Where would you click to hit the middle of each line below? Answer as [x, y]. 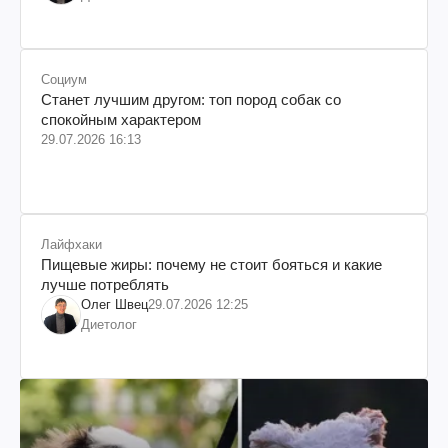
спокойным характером [121, 119]
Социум [64, 79]
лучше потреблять [105, 284]
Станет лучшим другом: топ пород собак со [191, 99]
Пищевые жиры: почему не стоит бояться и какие [211, 264]
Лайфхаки [71, 244]
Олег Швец [114, 304]
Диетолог [109, 324]
